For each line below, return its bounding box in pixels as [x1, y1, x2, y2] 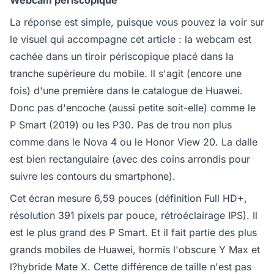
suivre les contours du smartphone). [10, 170, 176, 183]
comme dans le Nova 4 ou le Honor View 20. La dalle [10, 136, 257, 149]
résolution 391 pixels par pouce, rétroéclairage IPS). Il [10, 209, 257, 222]
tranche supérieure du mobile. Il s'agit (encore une [10, 67, 242, 80]
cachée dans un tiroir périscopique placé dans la [10, 50, 234, 63]
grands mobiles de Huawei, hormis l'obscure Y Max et [10, 243, 260, 256]
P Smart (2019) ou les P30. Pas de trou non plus [10, 119, 232, 131]
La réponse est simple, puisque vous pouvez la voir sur [10, 16, 264, 29]
